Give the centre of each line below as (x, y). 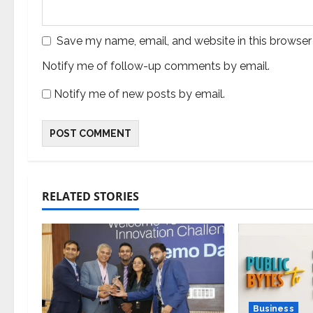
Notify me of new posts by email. (139, 94)
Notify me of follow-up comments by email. (156, 66)
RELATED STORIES (90, 196)
